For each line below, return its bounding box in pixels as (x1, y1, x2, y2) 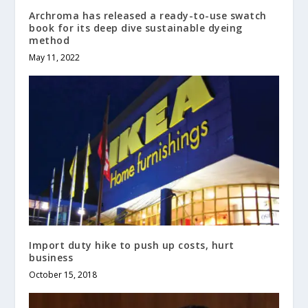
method (29, 33, 70, 47)
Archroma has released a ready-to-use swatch (29, 8, 267, 22)
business (29, 250, 74, 264)
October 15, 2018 (29, 268, 98, 280)
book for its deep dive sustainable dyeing (29, 21, 243, 34)
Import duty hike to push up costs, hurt (29, 238, 234, 252)
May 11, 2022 (29, 51, 80, 63)
